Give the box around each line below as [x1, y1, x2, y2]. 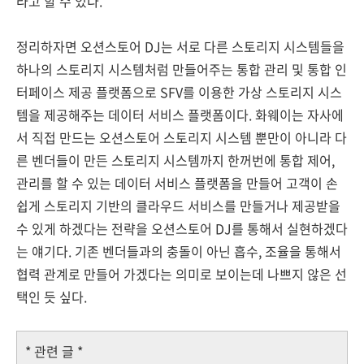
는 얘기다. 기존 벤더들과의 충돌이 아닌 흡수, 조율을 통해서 [16, 241, 341, 262]
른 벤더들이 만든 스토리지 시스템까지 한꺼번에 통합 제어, [16, 150, 335, 171]
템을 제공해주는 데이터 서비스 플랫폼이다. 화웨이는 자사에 [16, 105, 344, 125]
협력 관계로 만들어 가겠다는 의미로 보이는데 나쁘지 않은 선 [16, 264, 347, 284]
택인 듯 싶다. [16, 287, 87, 307]
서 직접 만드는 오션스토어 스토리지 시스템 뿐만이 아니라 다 [16, 128, 347, 148]
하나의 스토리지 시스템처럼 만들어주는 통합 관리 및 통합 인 [16, 59, 347, 80]
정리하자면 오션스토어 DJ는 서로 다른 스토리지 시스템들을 [16, 37, 344, 57]
